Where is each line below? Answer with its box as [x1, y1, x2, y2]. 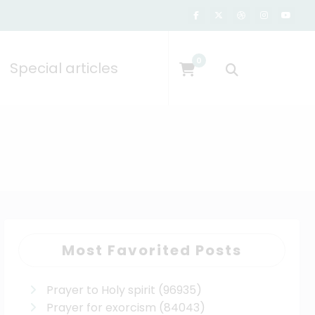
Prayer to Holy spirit [46, 282, 156, 298]
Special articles [9, 58, 118, 78]
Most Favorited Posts [62, 240, 243, 260]
